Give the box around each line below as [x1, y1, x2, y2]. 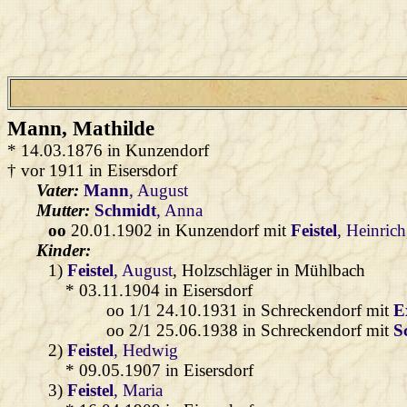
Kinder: [36, 240, 91, 260]
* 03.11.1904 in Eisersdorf [65, 280, 253, 300]
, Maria [114, 380, 164, 400]
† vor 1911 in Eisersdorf [7, 160, 177, 180]
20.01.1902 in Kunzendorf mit [66, 220, 292, 240]
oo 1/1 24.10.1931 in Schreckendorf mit [106, 300, 394, 320]
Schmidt [94, 200, 156, 220]
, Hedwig [114, 340, 179, 360]
